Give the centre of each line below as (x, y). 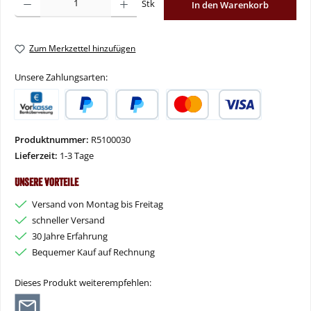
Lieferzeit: (37, 155)
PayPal (78, 125)
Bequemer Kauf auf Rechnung (93, 252)
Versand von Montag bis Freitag (98, 204)
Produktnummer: (53, 139)
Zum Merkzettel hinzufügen (83, 49)
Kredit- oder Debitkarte (212, 125)
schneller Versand (68, 220)
